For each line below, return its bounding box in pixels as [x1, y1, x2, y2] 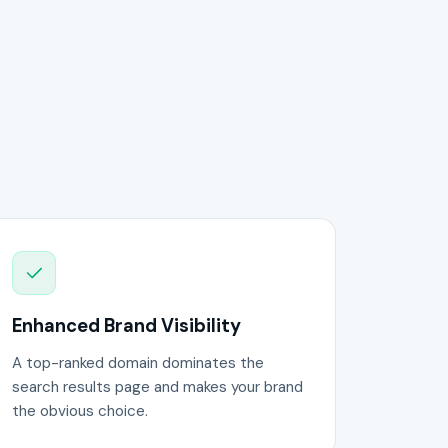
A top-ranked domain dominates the [11, 352, 264, 373]
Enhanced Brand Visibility [11, 313, 241, 338]
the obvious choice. [11, 400, 148, 421]
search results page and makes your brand [11, 376, 303, 397]
